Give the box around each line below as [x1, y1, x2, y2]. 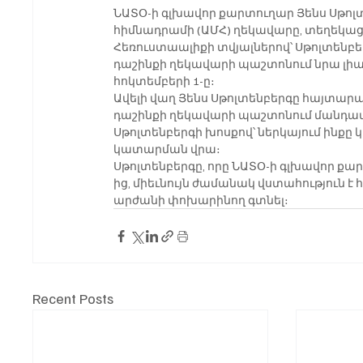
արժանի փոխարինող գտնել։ [113, 193, 289, 207]
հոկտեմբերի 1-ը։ [113, 74, 216, 88]
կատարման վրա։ [113, 142, 221, 156]
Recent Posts [32, 289, 114, 308]
